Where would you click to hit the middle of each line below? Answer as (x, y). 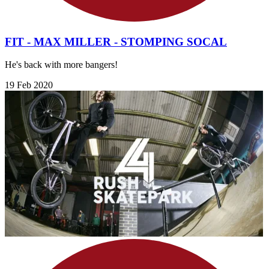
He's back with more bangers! (61, 65)
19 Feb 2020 (29, 85)
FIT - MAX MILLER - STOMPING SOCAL (116, 41)
